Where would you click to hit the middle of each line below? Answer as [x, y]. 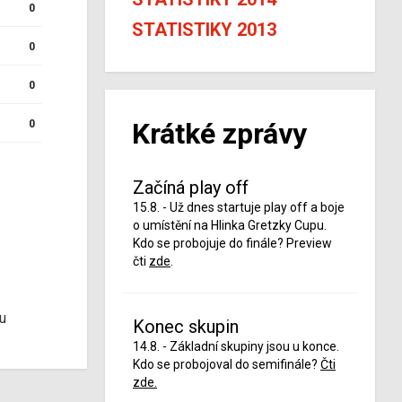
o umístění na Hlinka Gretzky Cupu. [230, 225]
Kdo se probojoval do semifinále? [227, 364]
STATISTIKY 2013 [204, 30]
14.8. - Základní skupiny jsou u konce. [236, 346]
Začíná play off [191, 188]
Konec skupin [186, 327]
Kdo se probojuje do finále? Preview [232, 243]
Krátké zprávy [219, 134]
